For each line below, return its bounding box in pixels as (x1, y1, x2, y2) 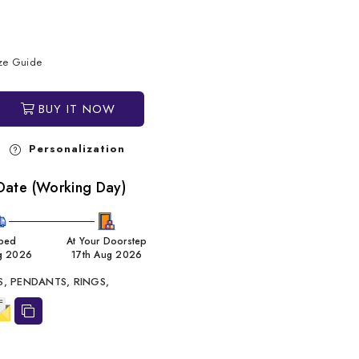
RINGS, (73, 273, 110, 289)
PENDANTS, (10, 273, 71, 289)
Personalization (25, 140, 125, 156)
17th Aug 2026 (71, 247, 143, 262)
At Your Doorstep (66, 233, 147, 248)
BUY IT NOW (38, 99, 115, 118)
